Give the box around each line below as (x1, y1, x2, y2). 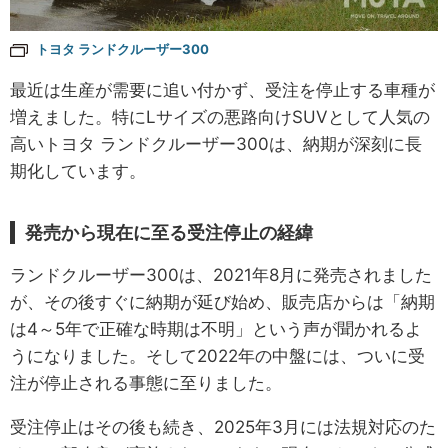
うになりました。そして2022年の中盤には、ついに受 (10, 346, 425, 367)
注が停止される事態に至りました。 (10, 373, 282, 394)
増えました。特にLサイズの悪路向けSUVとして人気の (10, 107, 430, 128)
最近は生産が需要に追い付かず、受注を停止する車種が (10, 80, 435, 101)
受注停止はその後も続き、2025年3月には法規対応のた (10, 417, 436, 438)
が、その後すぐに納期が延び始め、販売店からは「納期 (10, 292, 435, 313)
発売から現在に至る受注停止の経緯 (25, 222, 313, 244)
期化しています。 (10, 161, 146, 182)
